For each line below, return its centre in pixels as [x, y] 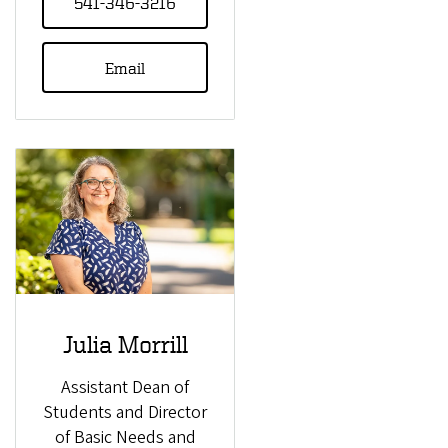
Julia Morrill [125, 344]
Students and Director [125, 412]
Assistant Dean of [125, 387]
